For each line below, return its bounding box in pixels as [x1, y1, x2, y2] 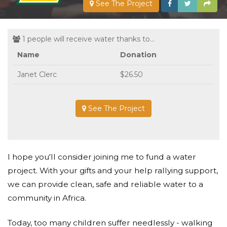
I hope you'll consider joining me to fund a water [8, 152, 196, 162]
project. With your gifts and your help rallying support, [8, 165, 218, 175]
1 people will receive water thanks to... [20, 34, 155, 44]
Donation [120, 50, 157, 59]
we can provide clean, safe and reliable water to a [8, 179, 203, 189]
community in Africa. [8, 193, 86, 203]
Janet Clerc [17, 69, 57, 79]
